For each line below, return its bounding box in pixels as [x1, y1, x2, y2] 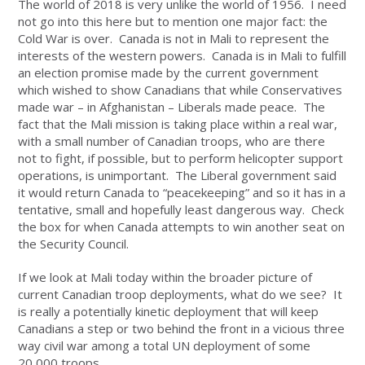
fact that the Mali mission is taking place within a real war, [18, 116, 338, 133]
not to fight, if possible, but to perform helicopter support [18, 150, 344, 167]
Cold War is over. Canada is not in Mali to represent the [18, 30, 330, 47]
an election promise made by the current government [18, 64, 319, 81]
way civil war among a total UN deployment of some [18, 337, 311, 354]
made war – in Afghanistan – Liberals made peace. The [18, 99, 326, 116]
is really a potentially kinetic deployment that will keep [18, 303, 319, 320]
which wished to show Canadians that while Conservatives [18, 81, 343, 99]
